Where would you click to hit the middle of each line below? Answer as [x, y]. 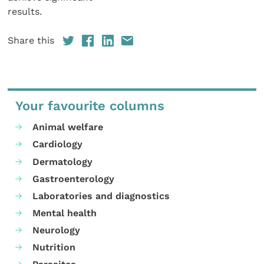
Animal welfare [68, 127]
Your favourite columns [90, 105]
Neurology [57, 230]
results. [25, 12]
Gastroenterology [74, 179]
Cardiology [58, 144]
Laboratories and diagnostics [101, 196]
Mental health [65, 213]
